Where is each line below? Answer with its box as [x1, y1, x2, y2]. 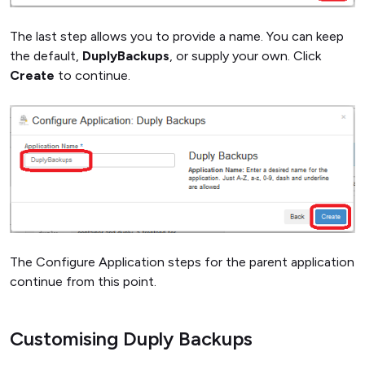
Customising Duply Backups [10, 326, 253, 350]
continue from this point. [10, 273, 156, 289]
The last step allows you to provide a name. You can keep [10, 28, 344, 44]
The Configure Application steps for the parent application [10, 253, 354, 270]
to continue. [55, 67, 130, 83]
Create [10, 67, 55, 83]
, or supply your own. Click [169, 47, 321, 64]
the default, [10, 47, 82, 64]
